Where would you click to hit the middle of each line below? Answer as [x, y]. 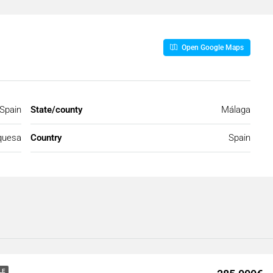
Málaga [236, 109]
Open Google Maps [212, 47]
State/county [56, 109]
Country [46, 137]
